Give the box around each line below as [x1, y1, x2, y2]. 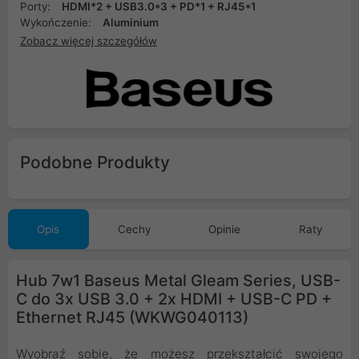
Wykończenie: [20, 16, 95, 29]
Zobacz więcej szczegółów [20, 34, 157, 47]
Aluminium [103, 16, 159, 29]
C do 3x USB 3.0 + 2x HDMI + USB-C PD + [16, 289, 332, 309]
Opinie [208, 223, 241, 236]
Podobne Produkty [20, 152, 170, 173]
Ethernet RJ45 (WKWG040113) [16, 308, 248, 328]
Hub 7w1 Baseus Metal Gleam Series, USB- [16, 271, 341, 291]
